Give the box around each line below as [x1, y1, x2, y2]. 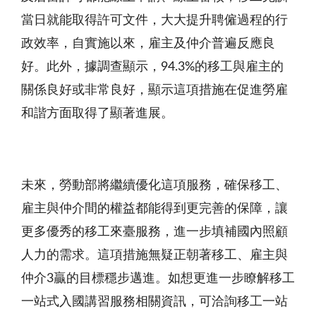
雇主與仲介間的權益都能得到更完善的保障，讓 [21, 202, 288, 215]
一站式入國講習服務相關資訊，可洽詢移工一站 [21, 295, 288, 308]
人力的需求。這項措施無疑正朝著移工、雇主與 [21, 248, 288, 262]
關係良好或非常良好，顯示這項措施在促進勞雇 [21, 83, 288, 97]
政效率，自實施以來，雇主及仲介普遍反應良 [21, 37, 275, 50]
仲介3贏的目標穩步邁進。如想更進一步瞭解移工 [21, 272, 295, 285]
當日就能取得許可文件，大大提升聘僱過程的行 [21, 13, 288, 27]
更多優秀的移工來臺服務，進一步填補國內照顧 [21, 225, 288, 238]
